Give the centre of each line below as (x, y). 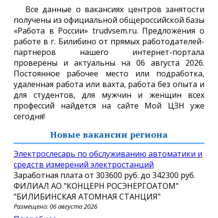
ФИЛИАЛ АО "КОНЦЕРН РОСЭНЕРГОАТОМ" (96, 186)
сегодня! (29, 116)
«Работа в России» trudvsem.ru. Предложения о (109, 30)
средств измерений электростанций (84, 164)
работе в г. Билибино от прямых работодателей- (109, 41)
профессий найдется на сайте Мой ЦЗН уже (109, 105)
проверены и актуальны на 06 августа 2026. (109, 63)
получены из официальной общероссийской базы (109, 20)
